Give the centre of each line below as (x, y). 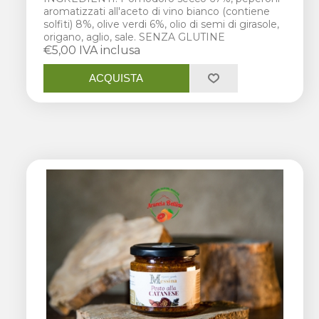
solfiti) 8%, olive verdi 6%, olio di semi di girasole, (162, 24)
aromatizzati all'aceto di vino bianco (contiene (157, 11)
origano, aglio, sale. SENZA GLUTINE (135, 37)
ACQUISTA (116, 78)
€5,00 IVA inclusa (92, 50)
